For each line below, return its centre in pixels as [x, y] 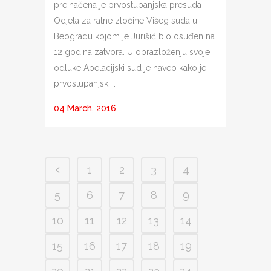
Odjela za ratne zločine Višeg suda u [126, 20]
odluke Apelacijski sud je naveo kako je [130, 67]
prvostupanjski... [85, 83]
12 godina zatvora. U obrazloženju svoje [132, 52]
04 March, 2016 [85, 108]
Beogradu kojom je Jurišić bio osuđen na [134, 36]
